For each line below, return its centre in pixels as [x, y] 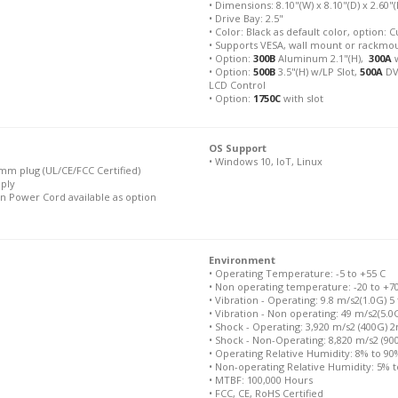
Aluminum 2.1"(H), [322, 58]
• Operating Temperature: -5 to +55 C [297, 273]
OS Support [237, 148]
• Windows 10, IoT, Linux [265, 161]
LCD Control [237, 85]
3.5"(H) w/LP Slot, [317, 72]
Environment [242, 260]
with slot [302, 98]
